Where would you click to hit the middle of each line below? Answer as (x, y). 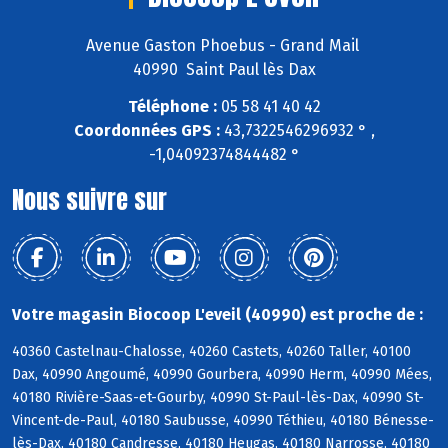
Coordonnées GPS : (146, 131)
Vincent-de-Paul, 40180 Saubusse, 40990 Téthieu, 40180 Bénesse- (223, 420)
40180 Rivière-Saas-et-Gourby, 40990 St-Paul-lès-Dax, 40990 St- (218, 397)
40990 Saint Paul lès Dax (224, 70)
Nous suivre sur (89, 200)
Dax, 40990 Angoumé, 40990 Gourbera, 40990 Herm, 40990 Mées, (222, 374)
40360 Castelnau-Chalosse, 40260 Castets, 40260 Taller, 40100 (211, 351)
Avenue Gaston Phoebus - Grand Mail (224, 46)
